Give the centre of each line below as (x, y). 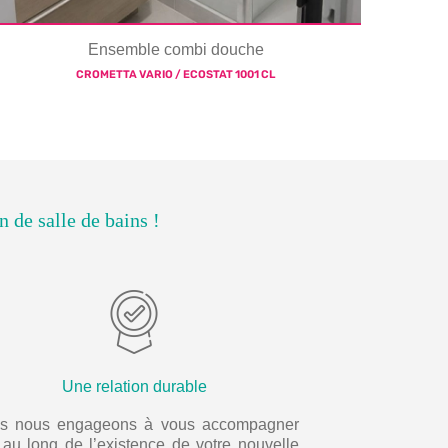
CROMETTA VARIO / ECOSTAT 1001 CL (176, 75)
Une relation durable (134, 387)
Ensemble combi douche (175, 50)
